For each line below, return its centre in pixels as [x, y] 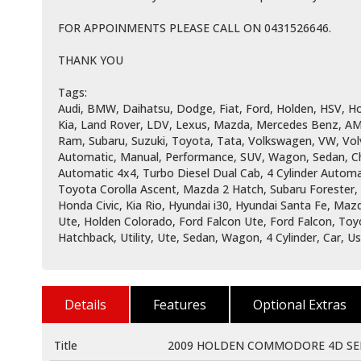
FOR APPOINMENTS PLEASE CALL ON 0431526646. [195, 28]
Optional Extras [300, 305]
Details [85, 305]
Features [180, 305]
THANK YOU [91, 60]
